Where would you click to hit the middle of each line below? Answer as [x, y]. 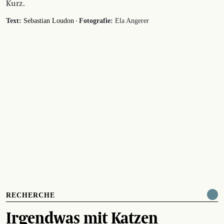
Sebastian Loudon [49, 20]
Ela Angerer [131, 20]
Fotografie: [96, 20]
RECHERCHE [30, 195]
